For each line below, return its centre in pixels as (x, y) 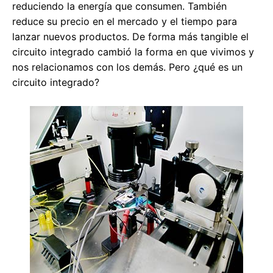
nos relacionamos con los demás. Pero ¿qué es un (127, 67)
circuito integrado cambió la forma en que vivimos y (133, 52)
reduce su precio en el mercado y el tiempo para (125, 22)
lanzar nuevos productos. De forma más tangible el (130, 37)
